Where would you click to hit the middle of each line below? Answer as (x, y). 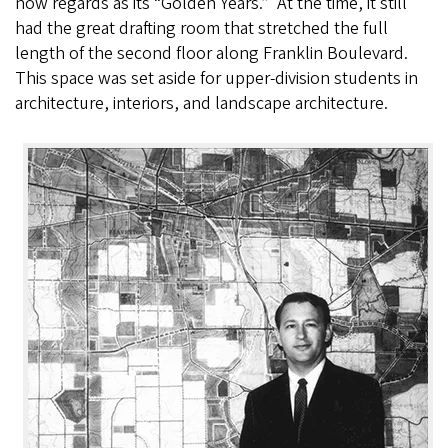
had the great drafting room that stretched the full (201, 28)
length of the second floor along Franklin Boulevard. (211, 53)
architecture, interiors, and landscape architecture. (201, 103)
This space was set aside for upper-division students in (216, 78)
